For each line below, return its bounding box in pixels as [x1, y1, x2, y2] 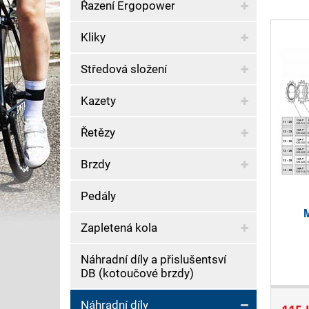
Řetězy [81, 126, 115, 139]
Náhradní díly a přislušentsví [81, 252, 226, 266]
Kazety [81, 94, 116, 108]
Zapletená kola [81, 221, 157, 235]
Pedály [81, 189, 116, 203]
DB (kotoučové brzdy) [81, 266, 194, 280]
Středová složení [81, 62, 167, 76]
